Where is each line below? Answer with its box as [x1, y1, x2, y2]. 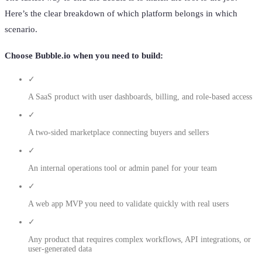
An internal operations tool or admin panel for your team [28, 164, 217, 173]
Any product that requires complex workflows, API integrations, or [28, 235, 251, 244]
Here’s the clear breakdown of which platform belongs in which [5, 9, 237, 19]
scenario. [5, 25, 37, 35]
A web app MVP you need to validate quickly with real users [28, 199, 229, 209]
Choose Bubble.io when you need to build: [5, 51, 163, 61]
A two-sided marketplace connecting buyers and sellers [28, 128, 209, 137]
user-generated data [28, 244, 92, 254]
